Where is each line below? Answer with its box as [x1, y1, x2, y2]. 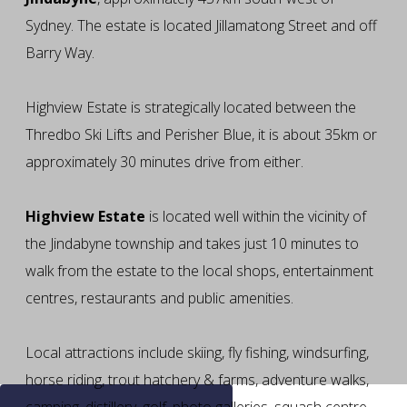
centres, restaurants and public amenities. [25, 288, 293, 308]
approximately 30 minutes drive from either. [25, 152, 303, 172]
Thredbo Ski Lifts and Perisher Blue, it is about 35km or [25, 124, 377, 144]
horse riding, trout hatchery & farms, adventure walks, [25, 370, 369, 390]
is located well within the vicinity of [144, 206, 366, 226]
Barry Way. [25, 43, 94, 63]
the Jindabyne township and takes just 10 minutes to [25, 233, 359, 253]
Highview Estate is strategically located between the [25, 97, 356, 117]
